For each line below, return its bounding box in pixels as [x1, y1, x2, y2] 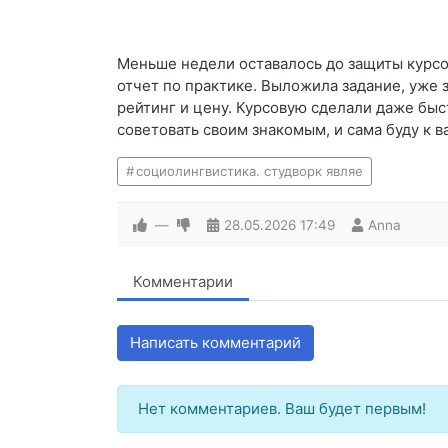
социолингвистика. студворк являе [135, 163, 363, 180]
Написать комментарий [130, 333, 301, 353]
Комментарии [133, 272, 233, 292]
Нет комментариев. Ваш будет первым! [138, 399, 426, 419]
